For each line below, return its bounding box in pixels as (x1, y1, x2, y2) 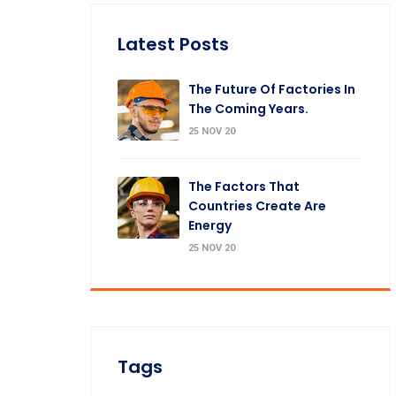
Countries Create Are (187, 197, 326, 216)
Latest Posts (118, 31, 229, 57)
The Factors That (187, 178, 300, 196)
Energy (187, 217, 232, 235)
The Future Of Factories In (187, 80, 355, 98)
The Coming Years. (187, 99, 308, 118)
